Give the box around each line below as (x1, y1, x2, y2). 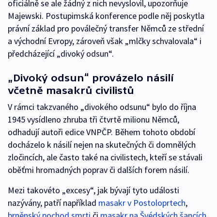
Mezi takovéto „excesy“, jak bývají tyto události (8, 185, 179, 196)
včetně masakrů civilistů (8, 85, 134, 96)
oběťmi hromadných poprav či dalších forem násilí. (8, 164, 189, 176)
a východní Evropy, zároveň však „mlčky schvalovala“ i (8, 35, 201, 47)
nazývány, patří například (8, 197, 98, 209)
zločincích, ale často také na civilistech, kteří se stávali (8, 152, 202, 163)
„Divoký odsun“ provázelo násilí (8, 72, 173, 84)
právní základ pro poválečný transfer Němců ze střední (8, 23, 204, 34)
